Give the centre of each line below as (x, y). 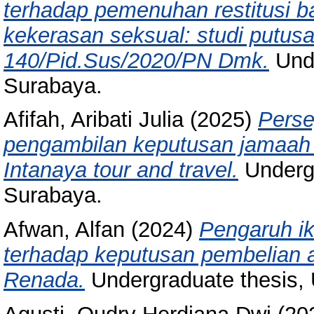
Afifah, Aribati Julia (94, 120)
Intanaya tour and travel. (121, 170)
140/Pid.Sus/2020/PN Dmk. (136, 60)
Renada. (44, 280)
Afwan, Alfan (64, 230)
